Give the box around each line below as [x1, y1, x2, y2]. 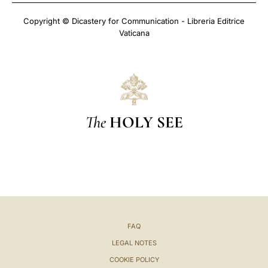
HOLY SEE [109, 112, 183, 132]
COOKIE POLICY [109, 255, 159, 264]
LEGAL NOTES [111, 238, 157, 247]
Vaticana [118, 28, 150, 38]
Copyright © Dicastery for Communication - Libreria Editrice [23, 16, 245, 26]
